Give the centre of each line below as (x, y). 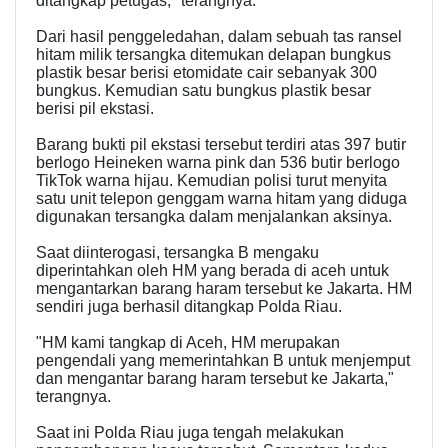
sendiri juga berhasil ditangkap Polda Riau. (189, 307)
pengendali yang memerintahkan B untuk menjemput (223, 361)
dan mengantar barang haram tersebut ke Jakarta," (215, 379)
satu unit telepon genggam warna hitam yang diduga (221, 199)
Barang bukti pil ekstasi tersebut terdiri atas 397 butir (221, 145)
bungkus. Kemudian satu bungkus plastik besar (203, 91)
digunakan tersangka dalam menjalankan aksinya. (214, 217)
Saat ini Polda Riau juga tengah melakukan (190, 433)
